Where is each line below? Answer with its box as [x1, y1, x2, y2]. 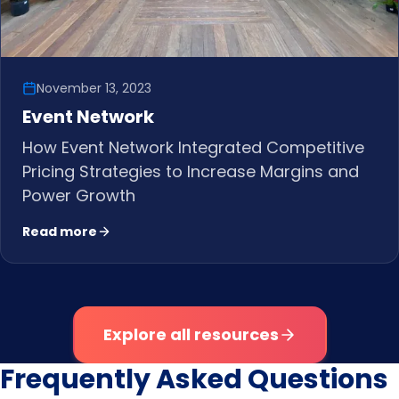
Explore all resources [102, 322, 279, 346]
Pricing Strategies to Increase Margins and [22, 159, 359, 183]
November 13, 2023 [37, 78, 151, 97]
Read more [22, 222, 97, 240]
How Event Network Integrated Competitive [22, 135, 364, 159]
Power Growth [22, 183, 135, 207]
